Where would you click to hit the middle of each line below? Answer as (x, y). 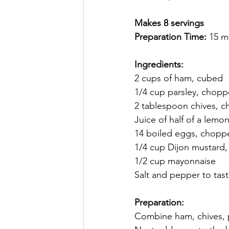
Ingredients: (159, 65)
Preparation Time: (172, 37)
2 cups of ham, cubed (179, 78)
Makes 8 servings (169, 23)
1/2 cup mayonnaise (176, 161)
